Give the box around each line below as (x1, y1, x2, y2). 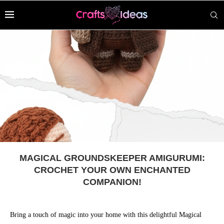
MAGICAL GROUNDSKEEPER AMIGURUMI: (19, 153, 205, 163)
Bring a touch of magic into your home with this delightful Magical (10, 211, 201, 218)
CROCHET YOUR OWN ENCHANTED (33, 165, 190, 175)
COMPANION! (82, 177, 141, 187)
